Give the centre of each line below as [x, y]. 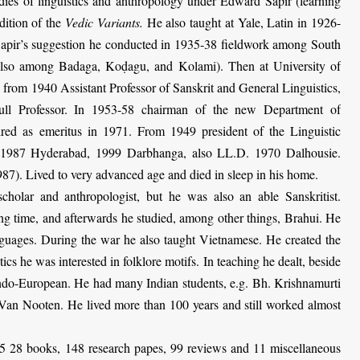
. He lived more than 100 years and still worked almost [201, 304]
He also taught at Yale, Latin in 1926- [242, 22]
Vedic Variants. [104, 22]
